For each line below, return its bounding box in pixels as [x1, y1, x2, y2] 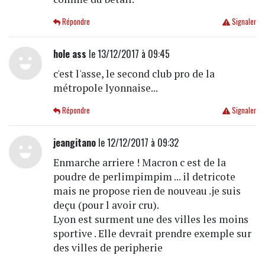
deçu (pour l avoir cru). [53, 198, 159, 212]
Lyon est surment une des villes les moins [53, 212, 248, 226]
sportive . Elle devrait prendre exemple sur [53, 226, 251, 240]
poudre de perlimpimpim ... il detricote [53, 169, 235, 183]
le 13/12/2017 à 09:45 [86, 46, 170, 61]
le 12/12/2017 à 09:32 [95, 135, 179, 150]
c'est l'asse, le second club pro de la [53, 66, 215, 80]
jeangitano [53, 135, 96, 150]
